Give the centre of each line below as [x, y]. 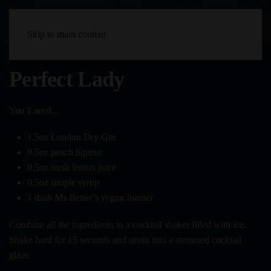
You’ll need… [35, 110]
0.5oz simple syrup [63, 182]
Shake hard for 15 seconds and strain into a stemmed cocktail [125, 240]
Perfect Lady [67, 79]
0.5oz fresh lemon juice [72, 167]
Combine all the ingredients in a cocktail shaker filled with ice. [128, 225]
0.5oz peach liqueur [65, 152]
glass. [20, 255]
